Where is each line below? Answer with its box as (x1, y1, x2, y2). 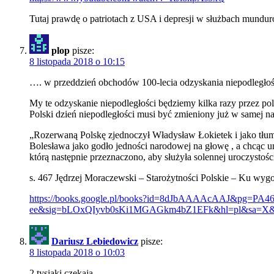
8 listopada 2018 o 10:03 (29, 247, 125, 258)
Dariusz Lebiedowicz (51, 236, 138, 247)
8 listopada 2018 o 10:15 (29, 56, 125, 67)
